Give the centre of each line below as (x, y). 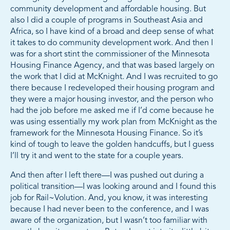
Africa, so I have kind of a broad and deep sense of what (112, 32)
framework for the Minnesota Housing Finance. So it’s (107, 134)
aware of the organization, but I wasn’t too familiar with (109, 221)
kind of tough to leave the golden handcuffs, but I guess (112, 145)
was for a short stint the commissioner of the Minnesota (110, 55)
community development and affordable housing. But (108, 9)
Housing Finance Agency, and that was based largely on (112, 66)
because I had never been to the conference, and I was (110, 210)
